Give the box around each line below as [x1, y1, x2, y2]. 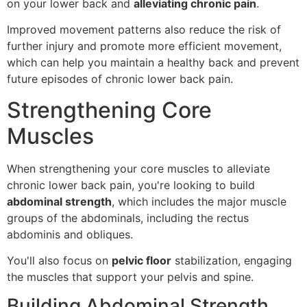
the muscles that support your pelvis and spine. [7, 269, 254, 284]
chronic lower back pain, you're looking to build [7, 177, 255, 192]
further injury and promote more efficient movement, [7, 39, 282, 53]
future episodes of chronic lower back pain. [7, 72, 233, 86]
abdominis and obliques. [7, 227, 133, 241]
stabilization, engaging [171, 253, 292, 267]
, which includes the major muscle [112, 194, 286, 208]
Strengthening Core [7, 96, 212, 123]
